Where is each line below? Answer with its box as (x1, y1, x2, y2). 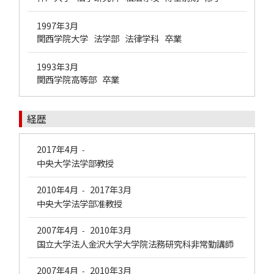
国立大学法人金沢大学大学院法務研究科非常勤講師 (37, 237, 234, 250)
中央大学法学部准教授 (37, 197, 122, 210)
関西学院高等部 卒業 (37, 73, 119, 86)
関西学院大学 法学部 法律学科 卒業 (37, 32, 182, 45)
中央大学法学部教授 (37, 157, 114, 169)
